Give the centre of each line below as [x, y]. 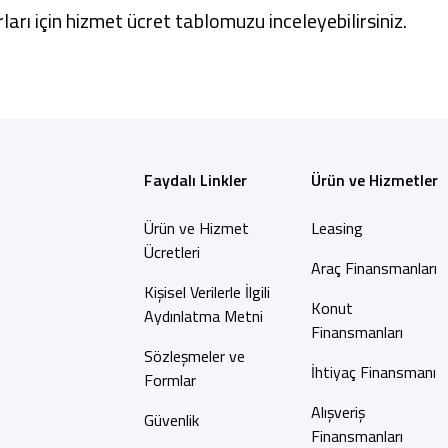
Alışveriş [337, 412]
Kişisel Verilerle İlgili [206, 292]
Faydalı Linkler [195, 180]
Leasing [336, 228]
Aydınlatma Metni [203, 316]
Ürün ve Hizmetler [374, 180]
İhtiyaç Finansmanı [373, 372]
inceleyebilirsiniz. [336, 20]
